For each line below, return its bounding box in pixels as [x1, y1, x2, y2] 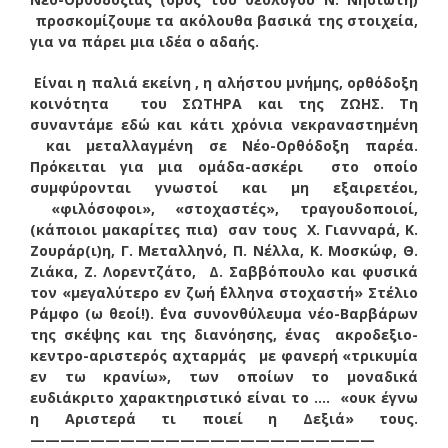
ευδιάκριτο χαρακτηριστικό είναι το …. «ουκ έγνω [30, 387, 418, 407]
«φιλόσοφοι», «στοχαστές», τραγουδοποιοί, [30, 198, 418, 218]
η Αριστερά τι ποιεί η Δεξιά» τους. [30, 408, 418, 428]
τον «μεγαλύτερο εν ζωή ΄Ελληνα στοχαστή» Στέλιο [30, 282, 418, 302]
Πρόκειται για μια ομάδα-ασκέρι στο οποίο [30, 156, 418, 176]
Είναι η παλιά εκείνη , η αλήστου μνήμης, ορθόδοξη [30, 72, 418, 92]
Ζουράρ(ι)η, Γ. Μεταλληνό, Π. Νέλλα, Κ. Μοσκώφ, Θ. [30, 240, 418, 260]
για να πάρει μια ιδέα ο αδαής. [30, 31, 259, 51]
